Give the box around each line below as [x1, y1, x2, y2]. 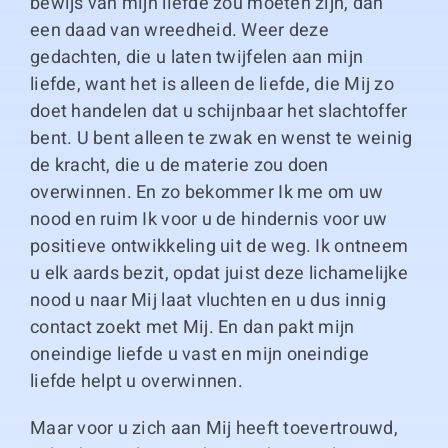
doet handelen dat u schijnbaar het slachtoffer [29, 98, 408, 125]
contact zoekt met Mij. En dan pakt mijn [29, 314, 355, 341]
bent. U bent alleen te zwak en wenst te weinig [29, 125, 413, 152]
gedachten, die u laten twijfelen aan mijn [29, 44, 364, 71]
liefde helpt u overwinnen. [29, 368, 244, 395]
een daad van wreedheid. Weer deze [29, 17, 329, 44]
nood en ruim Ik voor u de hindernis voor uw [29, 206, 388, 233]
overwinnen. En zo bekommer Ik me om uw [29, 179, 384, 206]
